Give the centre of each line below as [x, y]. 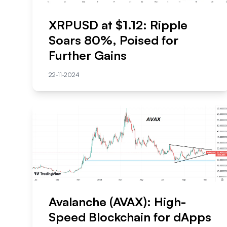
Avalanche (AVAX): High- [117, 202]
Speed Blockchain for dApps [130, 217]
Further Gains [88, 55]
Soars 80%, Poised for [113, 40]
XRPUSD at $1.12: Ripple [118, 25]
